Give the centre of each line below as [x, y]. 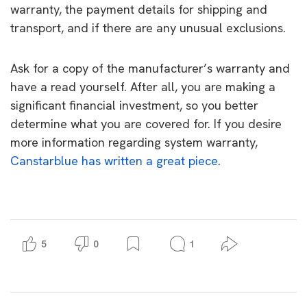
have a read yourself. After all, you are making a [143, 86]
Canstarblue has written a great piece [114, 160]
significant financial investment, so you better [134, 105]
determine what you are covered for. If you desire [146, 123]
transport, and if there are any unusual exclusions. [148, 27]
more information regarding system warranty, [134, 142]
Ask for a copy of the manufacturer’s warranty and [150, 68]
